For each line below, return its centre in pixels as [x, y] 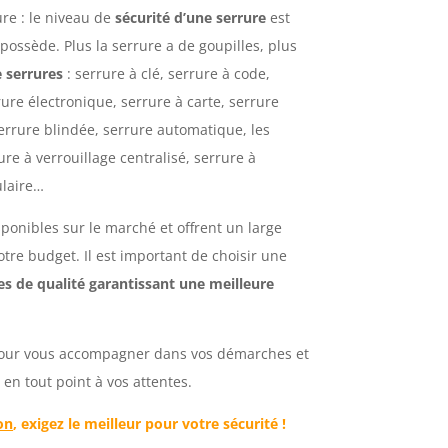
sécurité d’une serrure [191, 17]
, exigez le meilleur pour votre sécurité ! [152, 423]
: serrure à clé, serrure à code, [167, 73]
